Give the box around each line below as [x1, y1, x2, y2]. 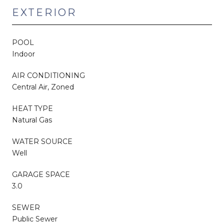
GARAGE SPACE [12, 169, 70, 179]
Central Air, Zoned [12, 82, 74, 91]
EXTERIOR [12, 6, 76, 18]
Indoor [12, 49, 35, 58]
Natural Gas [12, 115, 52, 124]
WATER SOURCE [12, 136, 72, 146]
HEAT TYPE [12, 103, 53, 113]
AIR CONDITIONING [12, 70, 85, 80]
